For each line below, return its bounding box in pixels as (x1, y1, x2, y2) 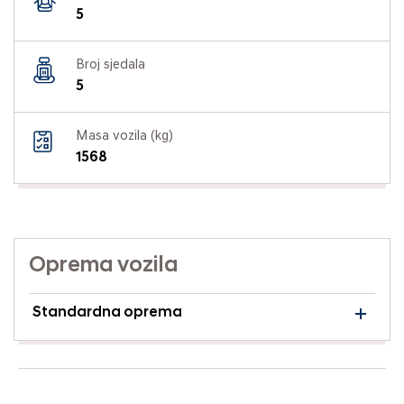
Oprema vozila (29, 254, 178, 277)
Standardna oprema (32, 305, 182, 320)
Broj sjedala (76, 58, 145, 72)
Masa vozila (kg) (76, 129, 173, 143)
